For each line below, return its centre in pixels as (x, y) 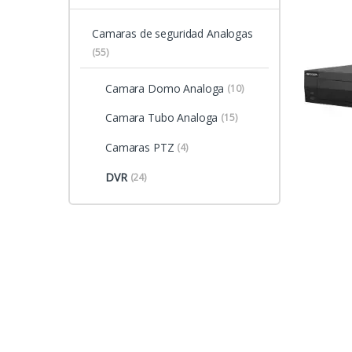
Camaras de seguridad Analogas (172, 33)
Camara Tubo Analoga (161, 118)
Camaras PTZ (139, 147)
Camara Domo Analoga (165, 88)
